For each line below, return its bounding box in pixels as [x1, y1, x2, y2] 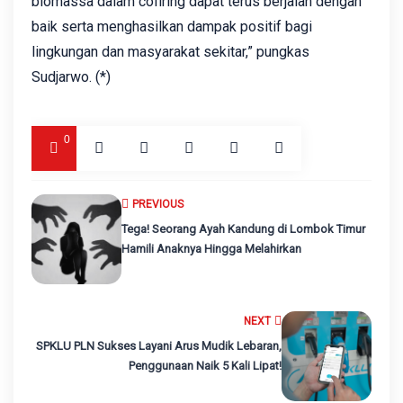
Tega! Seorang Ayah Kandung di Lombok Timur [121, 221, 365, 236]
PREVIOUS [132, 197, 184, 210]
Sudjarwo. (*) [31, 67, 111, 85]
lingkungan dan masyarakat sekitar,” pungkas [31, 42, 309, 60]
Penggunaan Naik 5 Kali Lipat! [129, 358, 282, 372]
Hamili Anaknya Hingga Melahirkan [121, 241, 301, 255]
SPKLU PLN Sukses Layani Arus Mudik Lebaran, [36, 338, 282, 353]
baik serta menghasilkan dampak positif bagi [31, 17, 312, 35]
